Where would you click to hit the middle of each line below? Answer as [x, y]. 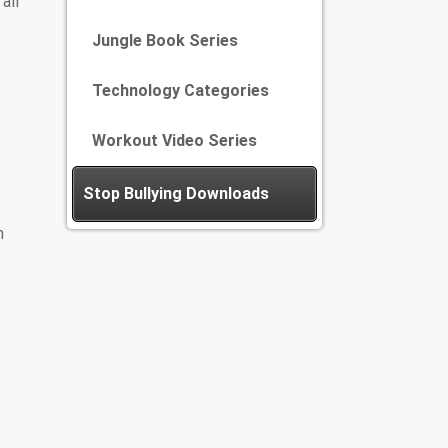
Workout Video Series [174, 140]
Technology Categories [180, 90]
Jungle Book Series [165, 40]
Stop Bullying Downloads [176, 193]
